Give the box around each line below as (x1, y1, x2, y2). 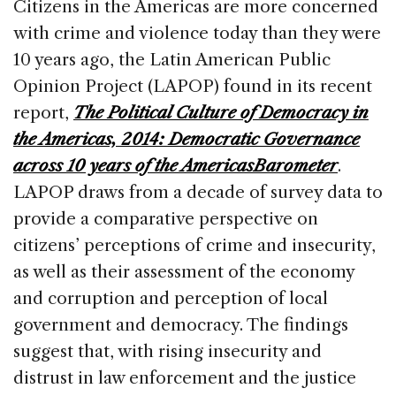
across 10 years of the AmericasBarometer (13, 156, 338, 177)
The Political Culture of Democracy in (73, 103, 369, 124)
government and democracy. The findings (13, 315, 348, 336)
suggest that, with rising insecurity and (13, 341, 322, 362)
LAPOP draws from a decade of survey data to (13, 182, 383, 203)
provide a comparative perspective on (13, 209, 318, 230)
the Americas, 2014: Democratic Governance (13, 129, 360, 150)
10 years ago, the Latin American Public (13, 49, 331, 71)
